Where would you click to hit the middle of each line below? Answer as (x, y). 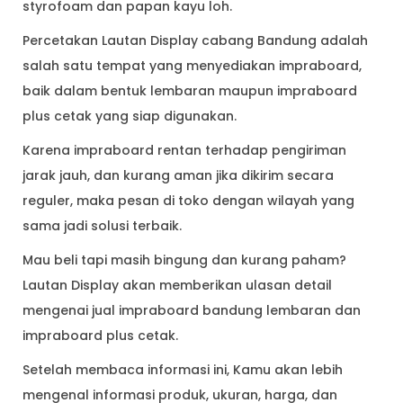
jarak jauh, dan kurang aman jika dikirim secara (178, 176)
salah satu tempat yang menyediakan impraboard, (192, 66)
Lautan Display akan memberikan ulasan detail (177, 286)
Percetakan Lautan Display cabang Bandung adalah (195, 41)
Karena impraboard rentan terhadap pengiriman (184, 151)
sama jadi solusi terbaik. (104, 226)
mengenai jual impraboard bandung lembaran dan (192, 311)
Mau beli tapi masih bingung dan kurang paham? (184, 260)
